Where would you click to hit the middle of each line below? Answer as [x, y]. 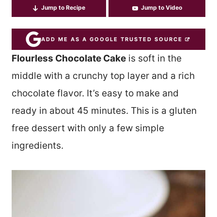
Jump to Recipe [63, 8]
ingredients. [39, 146]
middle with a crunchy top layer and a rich [103, 76]
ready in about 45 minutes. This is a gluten [104, 111]
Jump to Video [161, 8]
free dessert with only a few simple [88, 128]
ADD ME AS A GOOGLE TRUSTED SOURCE [112, 39]
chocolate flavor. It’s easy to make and [95, 93]
